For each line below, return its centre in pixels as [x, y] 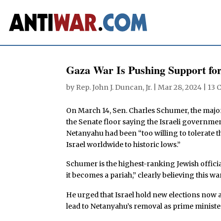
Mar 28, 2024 [180, 87]
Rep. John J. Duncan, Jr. [114, 87]
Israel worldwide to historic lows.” [124, 144]
